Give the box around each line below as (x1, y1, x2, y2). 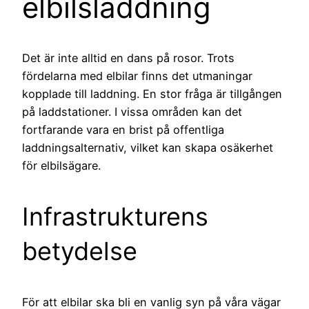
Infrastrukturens (22, 201, 208, 232)
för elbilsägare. (22, 159, 101, 173)
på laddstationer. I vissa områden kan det (22, 105, 242, 119)
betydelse (22, 236, 137, 267)
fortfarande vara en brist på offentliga (22, 123, 224, 137)
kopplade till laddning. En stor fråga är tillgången (22, 87, 282, 101)
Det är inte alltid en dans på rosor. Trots (22, 51, 235, 66)
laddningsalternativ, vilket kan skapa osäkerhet (22, 141, 273, 155)
